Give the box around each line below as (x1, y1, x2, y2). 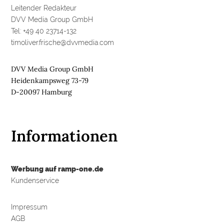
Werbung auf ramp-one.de (11, 164, 104, 173)
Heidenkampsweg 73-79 (11, 75, 89, 85)
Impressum (11, 202, 48, 211)
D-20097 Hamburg (11, 87, 72, 96)
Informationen (11, 125, 118, 145)
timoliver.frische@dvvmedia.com (11, 38, 114, 46)
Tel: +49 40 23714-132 (11, 26, 77, 35)
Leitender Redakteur (11, 3, 77, 12)
